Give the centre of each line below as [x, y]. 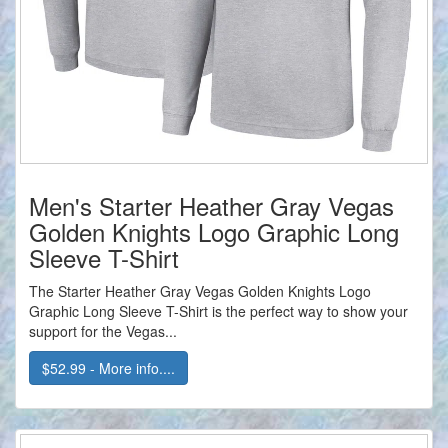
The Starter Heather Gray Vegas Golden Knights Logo [200, 291]
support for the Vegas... [103, 331]
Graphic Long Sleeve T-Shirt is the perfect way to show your [218, 311]
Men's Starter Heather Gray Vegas [211, 206]
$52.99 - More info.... [108, 368]
